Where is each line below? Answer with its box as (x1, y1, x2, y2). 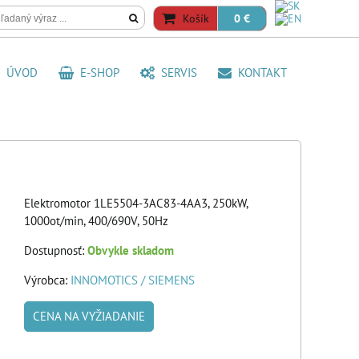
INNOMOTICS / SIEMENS (71, 272, 195, 288)
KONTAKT (232, 65, 287, 80)
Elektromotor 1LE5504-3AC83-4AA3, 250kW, (24, 196, 248, 211)
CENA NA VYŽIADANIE (33, 309, 145, 324)
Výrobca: (24, 272, 71, 288)
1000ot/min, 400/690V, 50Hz (24, 213, 168, 228)
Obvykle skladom (87, 243, 174, 258)
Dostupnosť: (24, 243, 87, 258)
